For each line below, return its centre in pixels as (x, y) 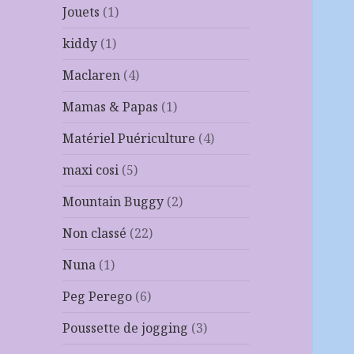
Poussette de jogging (126, 328)
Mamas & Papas (111, 107)
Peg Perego (98, 297)
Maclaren (92, 75)
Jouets (81, 12)
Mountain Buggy (113, 202)
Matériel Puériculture (129, 139)
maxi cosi (91, 170)
